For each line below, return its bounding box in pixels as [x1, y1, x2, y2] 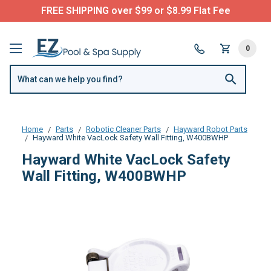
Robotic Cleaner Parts [85, 124, 161, 134]
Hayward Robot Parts [173, 124, 247, 134]
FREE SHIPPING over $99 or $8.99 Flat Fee [41, 5, 230, 16]
